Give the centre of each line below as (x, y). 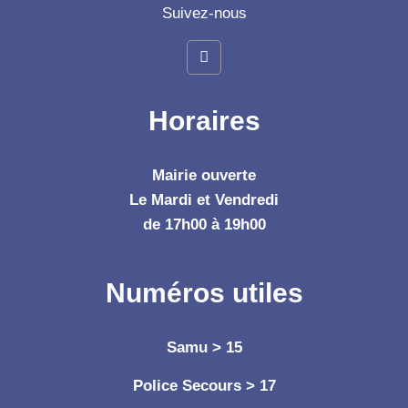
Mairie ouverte (204, 175)
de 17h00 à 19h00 (204, 224)
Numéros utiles (204, 292)
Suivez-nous (204, 13)
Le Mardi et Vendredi (204, 199)
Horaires (204, 120)
